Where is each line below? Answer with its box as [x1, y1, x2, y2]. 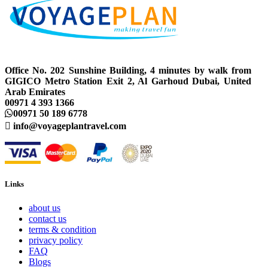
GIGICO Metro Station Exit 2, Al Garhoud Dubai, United [5, 76, 251, 87]
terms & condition [29, 224, 96, 234]
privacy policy [29, 234, 83, 245]
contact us [29, 213, 66, 224]
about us [29, 202, 60, 213]
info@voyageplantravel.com [11, 121, 126, 132]
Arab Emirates [5, 87, 65, 98]
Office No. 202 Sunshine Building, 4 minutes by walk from [5, 65, 251, 76]
